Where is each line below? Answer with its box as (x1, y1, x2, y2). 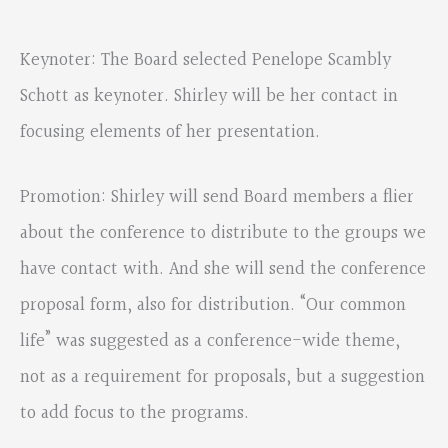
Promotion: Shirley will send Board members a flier (20, 182, 414, 212)
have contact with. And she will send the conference (20, 254, 426, 284)
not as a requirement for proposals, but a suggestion (20, 362, 425, 392)
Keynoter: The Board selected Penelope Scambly (20, 45, 391, 75)
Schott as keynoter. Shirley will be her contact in (20, 81, 398, 111)
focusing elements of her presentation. (20, 117, 320, 147)
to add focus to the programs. (20, 398, 249, 428)
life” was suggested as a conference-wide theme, (20, 326, 400, 356)
